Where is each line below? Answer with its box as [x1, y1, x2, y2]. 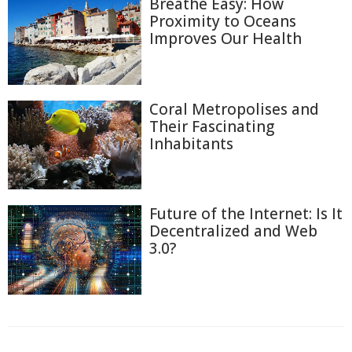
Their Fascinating [149, 115, 274, 137]
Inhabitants [149, 133, 233, 154]
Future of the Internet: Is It [149, 203, 343, 225]
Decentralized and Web [149, 221, 317, 242]
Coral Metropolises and [149, 98, 319, 119]
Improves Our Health [149, 28, 302, 49]
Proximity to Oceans [149, 11, 296, 32]
